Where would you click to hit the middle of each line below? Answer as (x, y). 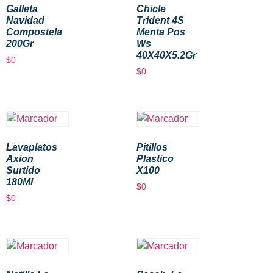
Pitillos (152, 147)
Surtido (23, 171)
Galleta (22, 9)
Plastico (155, 159)
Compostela (34, 32)
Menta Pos (161, 32)
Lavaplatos (32, 147)
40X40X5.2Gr (166, 55)
